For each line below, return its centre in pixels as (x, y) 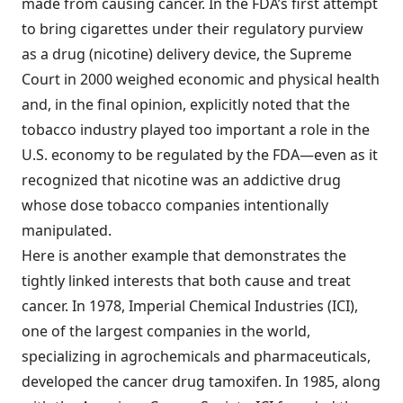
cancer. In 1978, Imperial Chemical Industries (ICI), (190, 306)
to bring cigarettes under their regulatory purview (193, 29)
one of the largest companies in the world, (166, 331)
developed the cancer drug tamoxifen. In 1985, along (201, 381)
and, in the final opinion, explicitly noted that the (186, 104)
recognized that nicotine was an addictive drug (181, 180)
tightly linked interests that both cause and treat (186, 281)
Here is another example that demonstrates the (184, 255)
